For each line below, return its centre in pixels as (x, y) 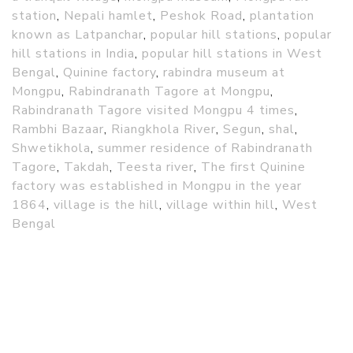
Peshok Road (201, 16)
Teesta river (155, 167)
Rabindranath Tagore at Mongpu (169, 92)
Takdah (87, 167)
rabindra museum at (224, 73)
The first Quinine (253, 167)
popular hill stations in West (232, 54)
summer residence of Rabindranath (205, 149)
